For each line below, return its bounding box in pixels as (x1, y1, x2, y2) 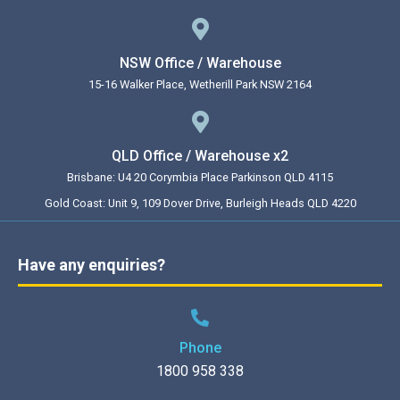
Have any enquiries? (18, 255, 165, 275)
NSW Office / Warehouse (119, 54, 281, 72)
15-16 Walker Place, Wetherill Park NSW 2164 (88, 78, 312, 92)
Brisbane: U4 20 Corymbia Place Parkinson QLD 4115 (67, 171, 333, 185)
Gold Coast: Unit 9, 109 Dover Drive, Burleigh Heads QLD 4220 (44, 196, 356, 211)
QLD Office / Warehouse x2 (112, 147, 288, 165)
